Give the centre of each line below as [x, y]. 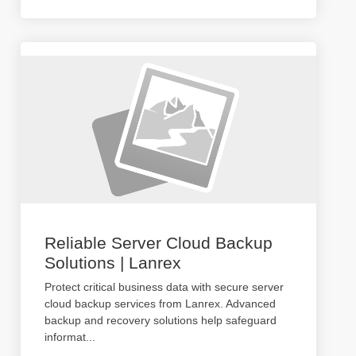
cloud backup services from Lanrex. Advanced [160, 304]
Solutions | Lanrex [113, 263]
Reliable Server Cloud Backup [159, 243]
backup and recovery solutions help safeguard [161, 320]
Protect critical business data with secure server [164, 287]
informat [65, 337]
